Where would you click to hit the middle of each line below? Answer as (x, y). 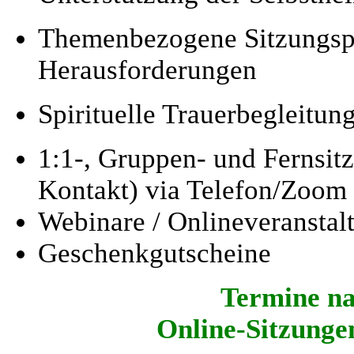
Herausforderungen (147, 70)
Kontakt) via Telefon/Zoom (192, 190)
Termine (274, 297)
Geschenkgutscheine (154, 253)
